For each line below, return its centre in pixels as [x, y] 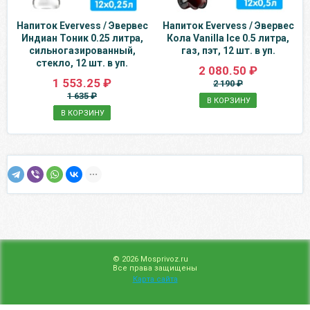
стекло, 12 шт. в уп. [82, 63]
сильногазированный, [82, 51]
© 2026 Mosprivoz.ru [151, 259]
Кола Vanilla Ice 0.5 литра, [228, 38]
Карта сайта [155, 279]
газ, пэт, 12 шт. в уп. [228, 51]
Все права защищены [155, 268]
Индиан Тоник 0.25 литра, [82, 38]
